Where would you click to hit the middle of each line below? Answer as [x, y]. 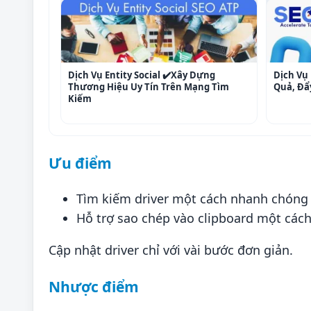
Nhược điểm [94, 286]
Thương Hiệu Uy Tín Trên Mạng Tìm [149, 87]
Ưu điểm [80, 163]
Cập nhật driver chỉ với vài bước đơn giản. [171, 250]
